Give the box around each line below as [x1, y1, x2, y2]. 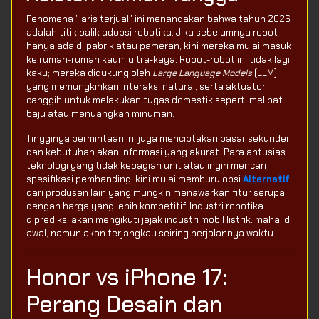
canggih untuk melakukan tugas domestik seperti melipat [26, 94, 283, 107]
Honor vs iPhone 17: [26, 262, 228, 293]
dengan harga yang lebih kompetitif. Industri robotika [26, 200, 263, 213]
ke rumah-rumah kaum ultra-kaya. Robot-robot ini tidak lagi [26, 53, 290, 66]
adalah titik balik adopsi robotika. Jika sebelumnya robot [26, 26, 278, 39]
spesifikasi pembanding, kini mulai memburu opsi [26, 173, 243, 186]
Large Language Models [152, 67, 252, 80]
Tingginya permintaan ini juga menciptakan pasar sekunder [26, 132, 290, 145]
